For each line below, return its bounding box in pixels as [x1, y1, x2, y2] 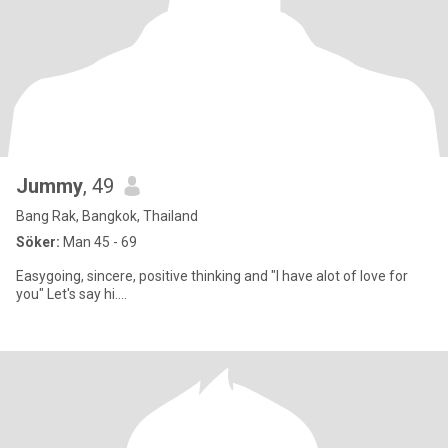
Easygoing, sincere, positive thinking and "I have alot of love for [16, 268, 408, 284]
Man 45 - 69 [60, 234, 137, 250]
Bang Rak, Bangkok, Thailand [16, 208, 198, 224]
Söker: [16, 234, 60, 250]
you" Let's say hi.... [16, 286, 127, 302]
